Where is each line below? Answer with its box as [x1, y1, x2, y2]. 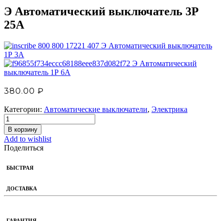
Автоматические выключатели [44, 105, 147, 113]
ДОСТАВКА [6, 185, 37, 191]
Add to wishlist [4, 134, 51, 143]
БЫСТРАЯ [6, 164, 34, 171]
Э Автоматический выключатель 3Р [4, 4, 199, 18]
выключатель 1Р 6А [4, 68, 71, 76]
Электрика [151, 105, 187, 113]
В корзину [8, 125, 37, 133]
